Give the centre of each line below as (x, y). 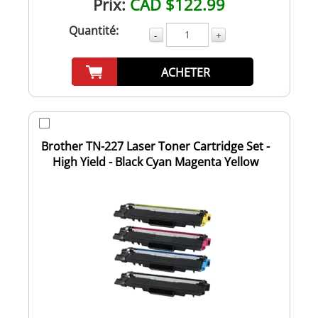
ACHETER (185, 72)
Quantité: (93, 30)
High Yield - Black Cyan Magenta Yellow (155, 161)
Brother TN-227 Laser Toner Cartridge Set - (155, 146)
